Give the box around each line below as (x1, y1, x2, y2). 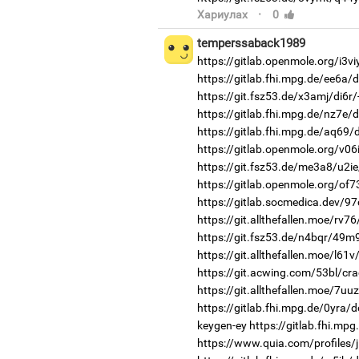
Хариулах (196, 7, 248, 21)
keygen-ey (196, 318, 247, 332)
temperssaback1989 (196, 35, 305, 50)
